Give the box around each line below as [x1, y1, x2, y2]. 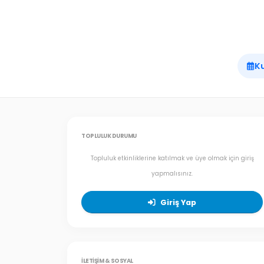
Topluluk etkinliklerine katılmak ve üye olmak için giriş [90, 154, 254, 162]
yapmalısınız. [151, 170, 193, 177]
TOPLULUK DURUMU [81, 132, 137, 140]
